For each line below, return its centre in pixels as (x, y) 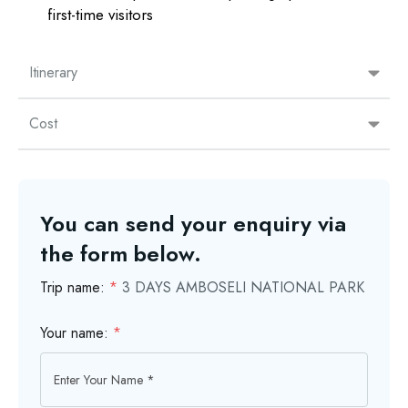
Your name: (76, 333)
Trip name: (75, 287)
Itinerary (53, 72)
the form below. (121, 254)
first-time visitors (100, 15)
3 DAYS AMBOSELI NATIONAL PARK (243, 287)
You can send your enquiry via (193, 224)
